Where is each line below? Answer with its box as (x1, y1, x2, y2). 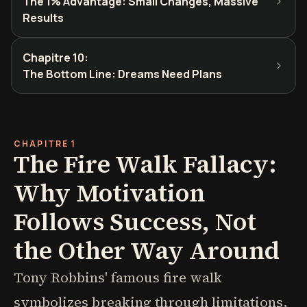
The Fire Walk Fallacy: (14, 147, 277, 181)
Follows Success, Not (14, 205, 256, 238)
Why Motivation (14, 176, 205, 210)
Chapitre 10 (23, 50, 84, 65)
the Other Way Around (14, 234, 280, 267)
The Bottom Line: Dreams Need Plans (23, 66, 222, 82)
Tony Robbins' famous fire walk (14, 268, 222, 287)
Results (23, 10, 64, 25)
